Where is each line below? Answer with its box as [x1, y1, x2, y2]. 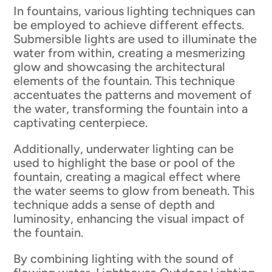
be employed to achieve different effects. [13, 17, 245, 32]
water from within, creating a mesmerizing [13, 45, 246, 60]
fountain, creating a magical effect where [13, 169, 241, 184]
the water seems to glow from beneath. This [13, 183, 255, 198]
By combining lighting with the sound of [13, 251, 234, 266]
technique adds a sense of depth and [13, 197, 216, 212]
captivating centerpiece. [13, 115, 148, 130]
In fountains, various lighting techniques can [13, 3, 256, 18]
